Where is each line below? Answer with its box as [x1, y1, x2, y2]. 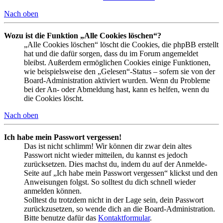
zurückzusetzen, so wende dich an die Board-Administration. [24, 204, 215, 213]
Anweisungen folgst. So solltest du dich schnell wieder [24, 177, 196, 186]
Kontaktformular [98, 213, 150, 222]
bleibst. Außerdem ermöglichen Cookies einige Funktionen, [24, 58, 211, 67]
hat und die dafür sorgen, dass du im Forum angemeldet [24, 49, 198, 58]
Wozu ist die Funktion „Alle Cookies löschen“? [4, 31, 161, 40]
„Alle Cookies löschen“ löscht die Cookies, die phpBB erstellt [24, 40, 219, 49]
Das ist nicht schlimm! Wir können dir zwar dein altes [24, 141, 192, 150]
